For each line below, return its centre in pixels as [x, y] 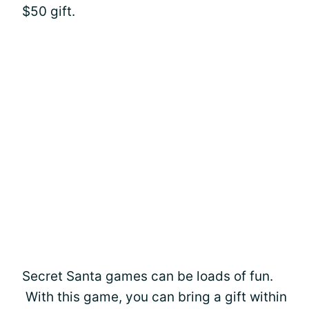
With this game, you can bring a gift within [154, 297]
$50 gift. [49, 11]
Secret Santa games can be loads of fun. [148, 276]
